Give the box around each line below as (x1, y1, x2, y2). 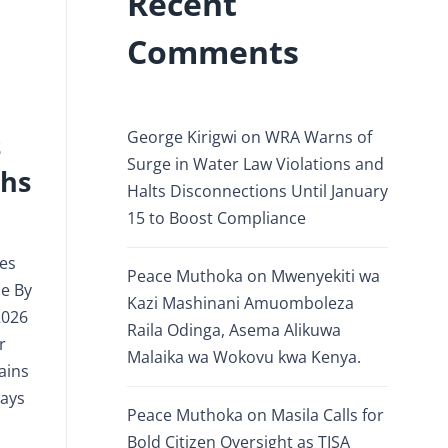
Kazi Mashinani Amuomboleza (127, 292, 354, 314)
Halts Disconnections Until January (127, 180, 388, 202)
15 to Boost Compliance (127, 207, 306, 229)
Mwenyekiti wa (271, 265, 380, 287)
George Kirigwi (127, 126, 237, 148)
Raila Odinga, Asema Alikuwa (127, 319, 341, 341)
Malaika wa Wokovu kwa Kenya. (127, 346, 361, 368)
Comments (127, 30, 299, 73)
